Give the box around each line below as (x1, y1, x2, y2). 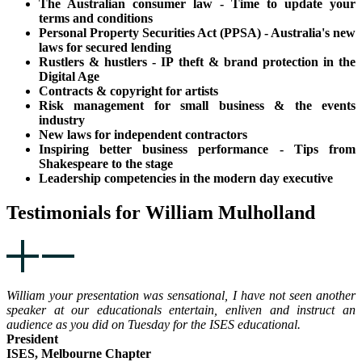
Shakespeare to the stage (39, 157, 173, 171)
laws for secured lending (39, 40, 171, 55)
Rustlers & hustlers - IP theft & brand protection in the (39, 55, 356, 69)
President (6, 332, 58, 347)
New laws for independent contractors (39, 128, 247, 142)
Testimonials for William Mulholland (6, 202, 315, 224)
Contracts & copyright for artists (39, 84, 218, 99)
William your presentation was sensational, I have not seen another (6, 288, 356, 303)
